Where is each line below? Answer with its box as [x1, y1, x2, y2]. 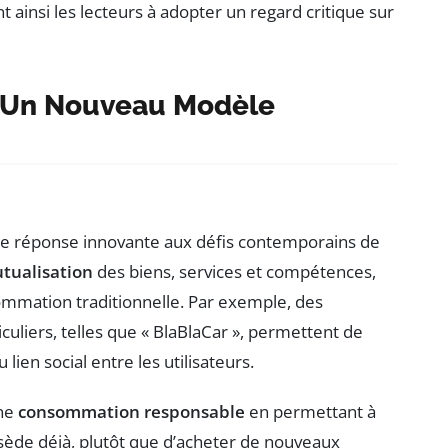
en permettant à [245, 400, 376, 424]
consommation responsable [18, 400, 245, 424]
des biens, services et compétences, [93, 260, 376, 284]
